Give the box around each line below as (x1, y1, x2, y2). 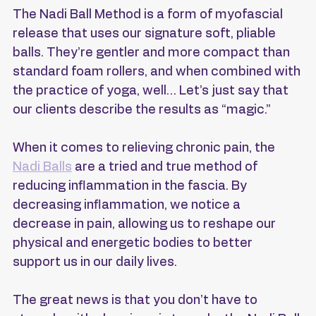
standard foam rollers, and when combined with (13, 66, 303, 79)
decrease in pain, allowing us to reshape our (13, 218, 279, 231)
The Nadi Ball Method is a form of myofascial (13, 8, 286, 22)
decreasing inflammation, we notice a (13, 199, 243, 212)
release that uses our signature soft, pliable (13, 28, 279, 41)
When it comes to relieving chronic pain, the (13, 142, 278, 155)
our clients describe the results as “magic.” (13, 104, 271, 117)
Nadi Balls (13, 161, 72, 174)
